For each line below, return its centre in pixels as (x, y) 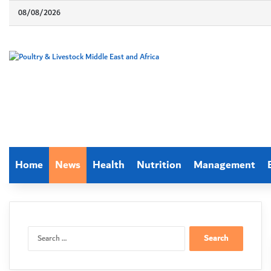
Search (195, 232)
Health (109, 165)
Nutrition (159, 165)
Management (224, 165)
